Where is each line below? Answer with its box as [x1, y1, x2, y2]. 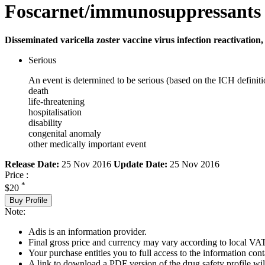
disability [28, 118, 62, 128]
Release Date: [5, 159, 59, 170]
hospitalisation [28, 107, 82, 118]
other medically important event [28, 139, 146, 150]
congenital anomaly [28, 128, 101, 139]
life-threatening [28, 96, 85, 107]
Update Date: [114, 159, 167, 170]
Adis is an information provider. [28, 226, 147, 237]
